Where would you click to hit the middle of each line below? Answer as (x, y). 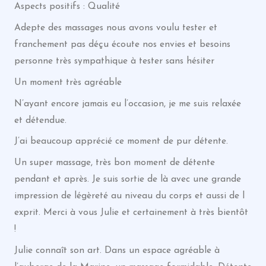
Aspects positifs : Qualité (67, 7)
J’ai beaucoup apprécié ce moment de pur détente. (121, 142)
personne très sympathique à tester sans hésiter (114, 61)
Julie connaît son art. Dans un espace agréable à (117, 250)
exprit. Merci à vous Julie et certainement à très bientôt (131, 213)
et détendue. (40, 120)
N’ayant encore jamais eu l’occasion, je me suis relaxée (127, 104)
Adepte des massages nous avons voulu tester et (115, 28)
